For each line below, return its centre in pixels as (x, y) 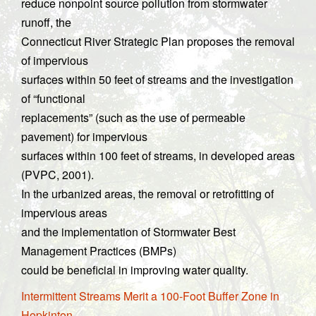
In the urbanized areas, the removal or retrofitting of (147, 194)
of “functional (53, 98)
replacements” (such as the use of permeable (133, 117)
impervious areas (64, 213)
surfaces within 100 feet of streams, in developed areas (158, 156)
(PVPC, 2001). (57, 175)
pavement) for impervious (84, 136)
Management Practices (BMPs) (99, 251)
